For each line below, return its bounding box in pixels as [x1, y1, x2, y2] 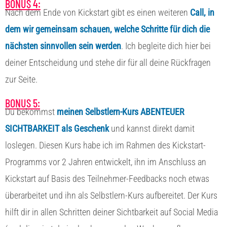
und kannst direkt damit [109, 123, 195, 134]
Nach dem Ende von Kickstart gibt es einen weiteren [5, 7, 190, 18]
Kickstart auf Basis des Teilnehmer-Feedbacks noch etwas [5, 173, 209, 184]
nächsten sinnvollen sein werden [5, 40, 121, 51]
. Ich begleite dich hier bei [121, 40, 211, 51]
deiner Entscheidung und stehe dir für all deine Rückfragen [5, 57, 211, 68]
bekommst [15, 106, 57, 117]
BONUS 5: [5, 96, 40, 109]
